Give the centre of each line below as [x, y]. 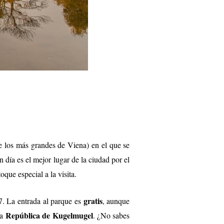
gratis [93, 201]
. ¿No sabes [111, 215]
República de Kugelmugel [49, 215]
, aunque [116, 201]
